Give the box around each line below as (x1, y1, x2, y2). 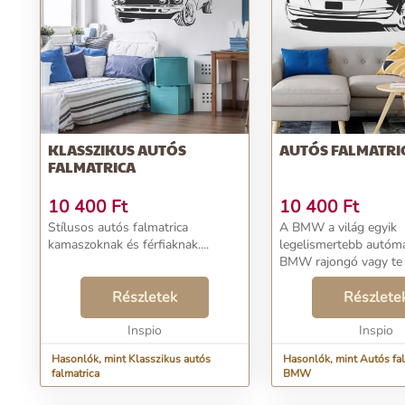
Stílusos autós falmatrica (48, 219, 188, 236)
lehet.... (279, 287, 318, 305)
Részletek (112, 287, 177, 307)
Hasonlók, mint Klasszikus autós (52, 352, 211, 366)
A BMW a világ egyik (279, 219, 397, 236)
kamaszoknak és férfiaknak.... (48, 236, 209, 253)
